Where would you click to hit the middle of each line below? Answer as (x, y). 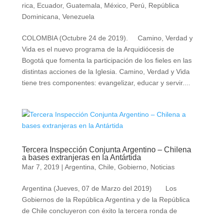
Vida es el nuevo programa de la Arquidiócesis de (98, 49)
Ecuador (49, 5)
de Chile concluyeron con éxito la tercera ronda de (99, 211)
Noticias (162, 167)
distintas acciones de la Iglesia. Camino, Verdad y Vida (106, 72)
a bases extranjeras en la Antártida (81, 157)
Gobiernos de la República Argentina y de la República (106, 200)
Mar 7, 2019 (40, 167)
